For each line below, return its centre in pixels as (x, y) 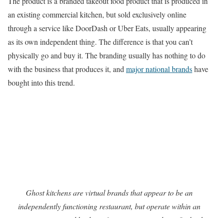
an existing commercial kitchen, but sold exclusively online (97, 14)
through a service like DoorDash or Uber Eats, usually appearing (107, 28)
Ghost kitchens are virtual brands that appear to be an (109, 192)
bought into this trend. (41, 82)
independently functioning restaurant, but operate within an (109, 206)
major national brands (159, 69)
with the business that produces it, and (67, 69)
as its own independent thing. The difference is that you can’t (100, 42)
